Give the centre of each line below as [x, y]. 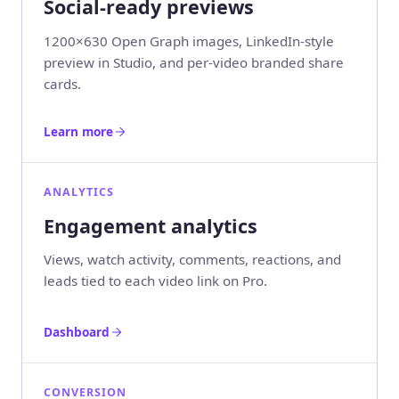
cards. [62, 83]
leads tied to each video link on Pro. [155, 281]
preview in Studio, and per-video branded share [194, 62]
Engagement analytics [151, 225]
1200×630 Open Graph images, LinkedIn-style [189, 41]
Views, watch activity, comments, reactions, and [192, 260]
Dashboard [77, 331]
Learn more [78, 131]
